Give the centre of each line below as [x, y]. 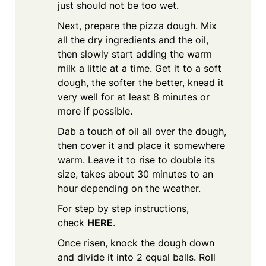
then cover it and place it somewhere [141, 145]
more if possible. [95, 111]
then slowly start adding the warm [135, 54]
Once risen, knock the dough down [136, 243]
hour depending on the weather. [129, 188]
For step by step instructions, [123, 208]
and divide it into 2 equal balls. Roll [137, 257]
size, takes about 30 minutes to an [135, 174]
